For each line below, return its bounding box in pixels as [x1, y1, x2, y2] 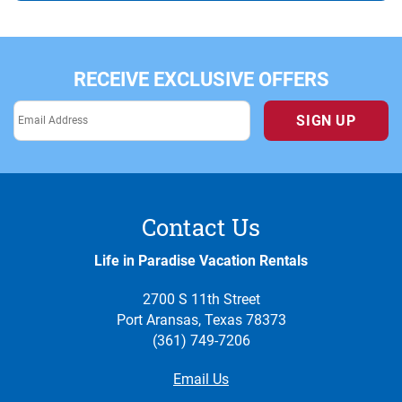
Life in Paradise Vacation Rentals [94, 251, 308, 269]
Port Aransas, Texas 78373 [116, 310, 286, 328]
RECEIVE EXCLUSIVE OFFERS [73, 67, 329, 91]
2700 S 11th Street [142, 290, 260, 308]
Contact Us [141, 211, 261, 242]
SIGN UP [296, 111, 356, 129]
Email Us [173, 370, 229, 388]
